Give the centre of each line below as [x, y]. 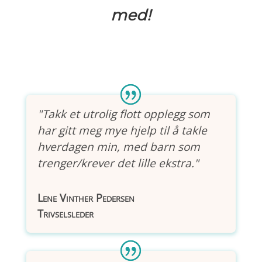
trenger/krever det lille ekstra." [118, 163]
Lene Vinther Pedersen [86, 198]
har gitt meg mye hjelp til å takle [122, 130]
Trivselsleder [65, 213]
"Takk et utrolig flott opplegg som [123, 114]
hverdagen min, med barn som [118, 147]
